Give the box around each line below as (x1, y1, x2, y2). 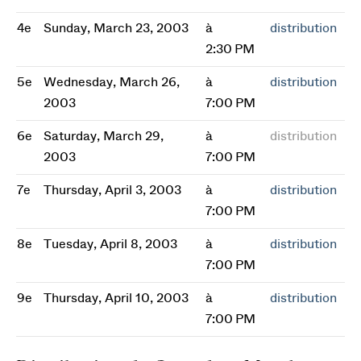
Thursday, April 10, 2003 (44, 292, 189, 305)
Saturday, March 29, (44, 130, 164, 143)
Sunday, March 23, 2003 (44, 22, 189, 35)
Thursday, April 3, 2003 (44, 184, 181, 197)
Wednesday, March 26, (44, 76, 180, 89)
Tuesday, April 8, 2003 (44, 238, 177, 251)
